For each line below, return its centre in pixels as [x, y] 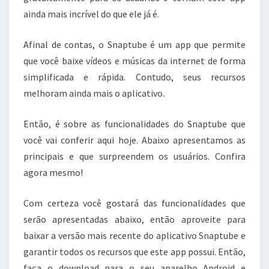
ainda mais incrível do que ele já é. [91, 14]
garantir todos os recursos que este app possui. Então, [134, 252]
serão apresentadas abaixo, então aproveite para [134, 219]
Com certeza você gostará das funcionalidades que [134, 203]
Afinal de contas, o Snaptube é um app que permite [134, 44]
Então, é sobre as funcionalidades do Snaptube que [134, 124]
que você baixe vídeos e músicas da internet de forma [134, 61]
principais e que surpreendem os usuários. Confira [134, 156]
